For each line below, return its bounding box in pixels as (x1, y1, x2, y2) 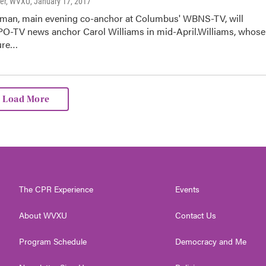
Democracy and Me (175, 235, 247, 247)
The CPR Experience (19, 183, 93, 195)
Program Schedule (19, 235, 87, 247)
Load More (2, 94, 50, 104)
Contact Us (175, 209, 217, 221)
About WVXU (19, 209, 67, 221)
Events (175, 183, 200, 195)
